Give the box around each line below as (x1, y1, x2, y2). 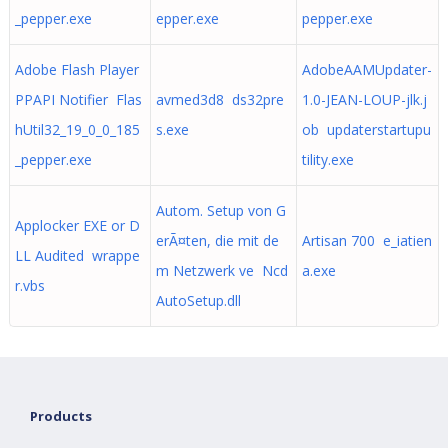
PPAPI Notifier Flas (14, 90, 142, 109)
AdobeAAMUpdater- (301, 60, 432, 79)
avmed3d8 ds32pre (155, 90, 284, 109)
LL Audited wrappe (14, 246, 140, 265)
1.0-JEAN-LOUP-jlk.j (301, 90, 427, 109)
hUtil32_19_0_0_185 (14, 120, 140, 139)
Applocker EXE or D (14, 216, 140, 235)
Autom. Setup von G (155, 201, 286, 220)
